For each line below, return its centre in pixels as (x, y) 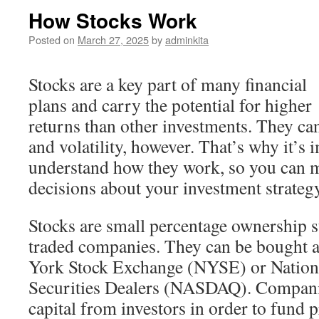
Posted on (52, 40)
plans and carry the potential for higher (170, 105)
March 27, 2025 (113, 40)
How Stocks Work (113, 20)
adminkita (187, 40)
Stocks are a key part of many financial (168, 84)
